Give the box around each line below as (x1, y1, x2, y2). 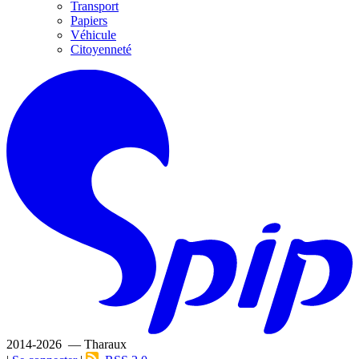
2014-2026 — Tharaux (6, 337, 127, 351)
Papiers (71, 14, 107, 28)
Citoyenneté (71, 42, 131, 57)
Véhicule (71, 28, 116, 42)
